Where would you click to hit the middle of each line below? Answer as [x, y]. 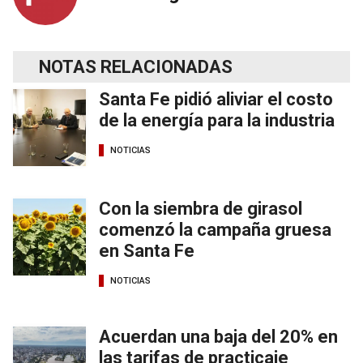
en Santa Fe [147, 250]
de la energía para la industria [217, 120]
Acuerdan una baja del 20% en [218, 336]
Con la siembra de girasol [201, 208]
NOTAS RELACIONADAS [136, 66]
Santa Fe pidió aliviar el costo [216, 99]
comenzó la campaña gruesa [215, 229]
